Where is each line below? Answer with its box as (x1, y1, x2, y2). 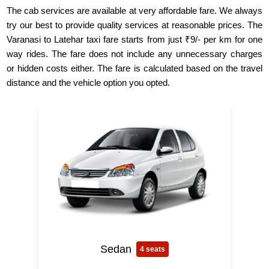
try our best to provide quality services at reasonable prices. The (7, 20, 262, 31)
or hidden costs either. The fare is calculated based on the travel (7, 63, 262, 74)
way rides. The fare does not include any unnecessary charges (7, 49, 262, 59)
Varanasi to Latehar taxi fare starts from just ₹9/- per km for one (7, 34, 262, 45)
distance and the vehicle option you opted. (7, 77, 171, 88)
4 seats (140, 245, 165, 254)
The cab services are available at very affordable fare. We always (7, 5, 262, 16)
